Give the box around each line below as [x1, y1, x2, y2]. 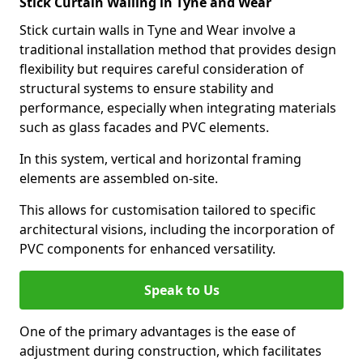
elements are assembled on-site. [19, 169, 218, 187]
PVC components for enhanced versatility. [19, 240, 275, 258]
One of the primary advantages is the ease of [19, 322, 296, 340]
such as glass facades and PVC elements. [19, 118, 269, 136]
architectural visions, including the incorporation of [19, 220, 335, 238]
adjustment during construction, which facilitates [19, 342, 322, 360]
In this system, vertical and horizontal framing [19, 150, 301, 168]
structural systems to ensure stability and [19, 79, 274, 97]
